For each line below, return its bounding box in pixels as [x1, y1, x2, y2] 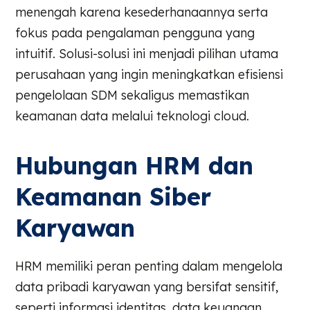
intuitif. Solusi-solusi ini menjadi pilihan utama [15, 45, 279, 62]
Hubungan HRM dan [15, 150, 254, 181]
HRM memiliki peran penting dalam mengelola [15, 257, 283, 274]
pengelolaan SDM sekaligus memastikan [15, 86, 250, 103]
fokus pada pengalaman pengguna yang [15, 24, 255, 41]
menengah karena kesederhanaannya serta [15, 3, 268, 20]
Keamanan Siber [15, 181, 212, 212]
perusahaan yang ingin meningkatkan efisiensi [15, 66, 284, 82]
